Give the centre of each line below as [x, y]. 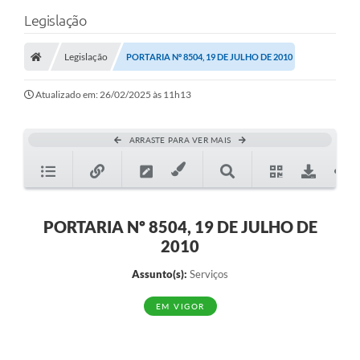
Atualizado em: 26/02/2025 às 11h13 [113, 95]
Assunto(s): [160, 274]
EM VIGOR [180, 307]
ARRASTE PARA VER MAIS [180, 140]
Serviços [208, 274]
